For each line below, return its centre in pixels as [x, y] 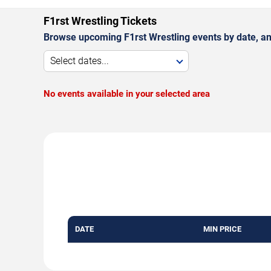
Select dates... [80, 60]
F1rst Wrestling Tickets [100, 21]
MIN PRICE [222, 229]
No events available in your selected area [127, 93]
